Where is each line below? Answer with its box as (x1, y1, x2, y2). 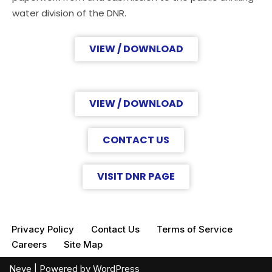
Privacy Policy (12, 223, 74, 236)
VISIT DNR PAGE (97, 169, 175, 184)
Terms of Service (157, 223, 233, 236)
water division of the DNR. (12, 7, 129, 20)
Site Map (64, 239, 103, 251)
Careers (12, 239, 47, 251)
